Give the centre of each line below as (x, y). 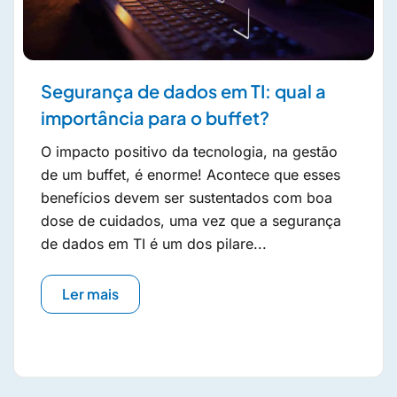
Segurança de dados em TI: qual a (183, 90)
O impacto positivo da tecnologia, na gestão (189, 151)
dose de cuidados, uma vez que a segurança (191, 220)
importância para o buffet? (155, 117)
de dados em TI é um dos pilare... (154, 243)
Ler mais (90, 293)
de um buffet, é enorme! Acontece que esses (191, 174)
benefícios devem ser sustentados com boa (187, 197)
